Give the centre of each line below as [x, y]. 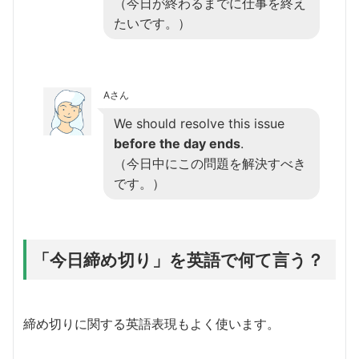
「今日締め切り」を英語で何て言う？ [178, 259]
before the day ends [177, 143]
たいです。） [152, 23]
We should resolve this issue [199, 123]
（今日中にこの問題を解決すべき [210, 163]
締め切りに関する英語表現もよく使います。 [151, 323]
